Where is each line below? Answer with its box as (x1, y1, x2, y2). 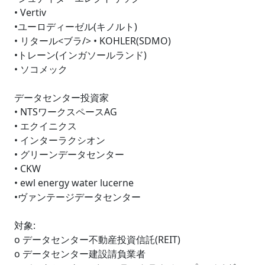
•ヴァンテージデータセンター (14, 190, 141, 203)
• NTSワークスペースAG (14, 105, 117, 118)
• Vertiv (14, 6, 46, 19)
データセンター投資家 (14, 91, 109, 104)
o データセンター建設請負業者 (14, 247, 146, 260)
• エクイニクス (14, 119, 77, 132)
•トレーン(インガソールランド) (14, 49, 147, 62)
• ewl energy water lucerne (14, 176, 134, 189)
